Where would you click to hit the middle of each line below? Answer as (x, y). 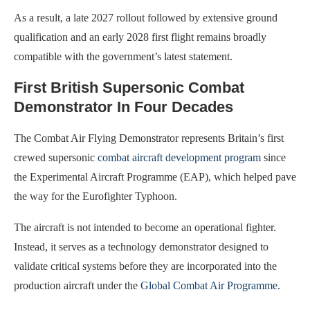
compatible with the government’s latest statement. (123, 57)
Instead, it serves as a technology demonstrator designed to (141, 247)
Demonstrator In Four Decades (124, 107)
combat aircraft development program (179, 158)
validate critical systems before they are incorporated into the (145, 266)
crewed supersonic (56, 158)
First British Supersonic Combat (129, 88)
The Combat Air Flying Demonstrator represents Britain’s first (149, 138)
